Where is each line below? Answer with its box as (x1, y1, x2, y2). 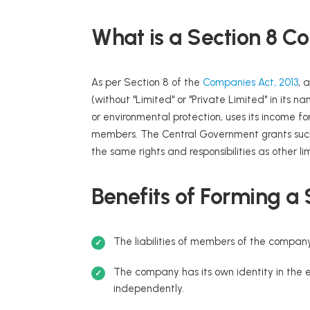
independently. (113, 282, 184, 295)
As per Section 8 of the (91, 76, 203, 89)
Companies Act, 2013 (203, 76, 298, 89)
